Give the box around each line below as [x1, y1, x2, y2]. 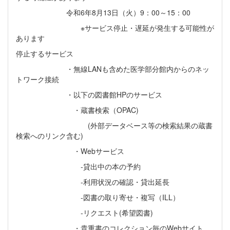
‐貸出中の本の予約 [16, 161, 141, 172]
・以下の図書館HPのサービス [16, 89, 162, 100]
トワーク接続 [16, 74, 59, 85]
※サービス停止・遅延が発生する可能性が [16, 23, 214, 33]
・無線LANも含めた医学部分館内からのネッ [16, 64, 209, 74]
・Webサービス [16, 146, 124, 157]
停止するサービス [16, 48, 73, 59]
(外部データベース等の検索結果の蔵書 [16, 120, 213, 131]
